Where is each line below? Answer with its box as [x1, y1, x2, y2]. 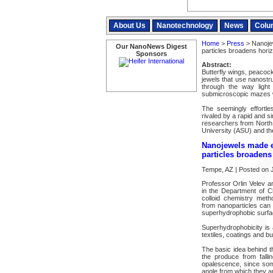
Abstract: [201, 61, 232, 68]
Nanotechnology [156, 21, 213, 30]
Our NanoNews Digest [115, 43, 187, 50]
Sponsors [135, 50, 167, 57]
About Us [113, 21, 146, 30]
